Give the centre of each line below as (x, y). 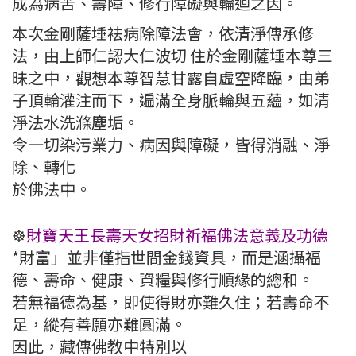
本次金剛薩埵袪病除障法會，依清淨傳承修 (163, 33)
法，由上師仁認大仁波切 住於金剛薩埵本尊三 (172, 56)
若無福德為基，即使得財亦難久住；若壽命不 (171, 302)
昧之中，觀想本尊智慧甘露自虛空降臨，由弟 (171, 78)
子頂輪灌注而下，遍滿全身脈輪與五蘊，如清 (171, 100)
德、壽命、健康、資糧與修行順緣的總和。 (163, 280)
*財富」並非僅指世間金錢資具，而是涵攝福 (166, 257)
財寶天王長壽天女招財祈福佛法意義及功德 (177, 235)
